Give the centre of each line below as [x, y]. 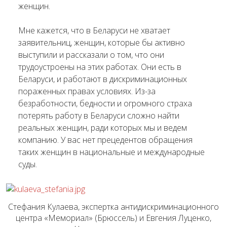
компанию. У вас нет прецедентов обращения [105, 140]
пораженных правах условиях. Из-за [87, 91]
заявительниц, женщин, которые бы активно [102, 43]
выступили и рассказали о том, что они [91, 55]
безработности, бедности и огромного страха [105, 103]
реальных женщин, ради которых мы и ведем [103, 128]
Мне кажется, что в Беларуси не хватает [94, 30]
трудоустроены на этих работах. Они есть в [100, 67]
